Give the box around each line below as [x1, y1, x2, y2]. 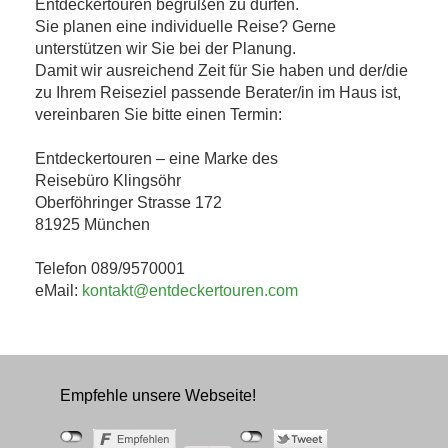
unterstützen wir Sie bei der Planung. [35, 40, 296, 57]
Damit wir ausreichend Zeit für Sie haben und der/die [35, 62, 408, 79]
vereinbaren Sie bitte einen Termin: [35, 106, 282, 123]
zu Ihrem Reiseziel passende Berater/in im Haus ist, [35, 84, 401, 101]
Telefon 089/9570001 [35, 260, 185, 277]
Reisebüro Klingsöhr [35, 172, 181, 189]
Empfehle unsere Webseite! [60, 387, 256, 404]
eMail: [35, 282, 82, 299]
